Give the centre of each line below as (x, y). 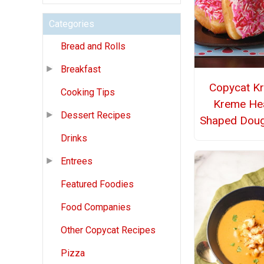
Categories (72, 24)
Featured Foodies (97, 184)
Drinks (74, 138)
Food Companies (96, 207)
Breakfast (81, 70)
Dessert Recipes (96, 115)
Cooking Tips (88, 93)
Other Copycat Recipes (108, 230)
